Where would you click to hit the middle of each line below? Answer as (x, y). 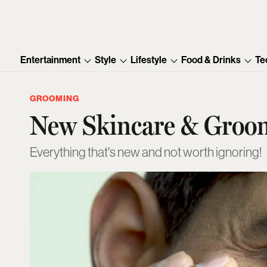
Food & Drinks (211, 60)
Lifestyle (149, 60)
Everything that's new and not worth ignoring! (146, 153)
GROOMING (55, 99)
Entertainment (51, 60)
